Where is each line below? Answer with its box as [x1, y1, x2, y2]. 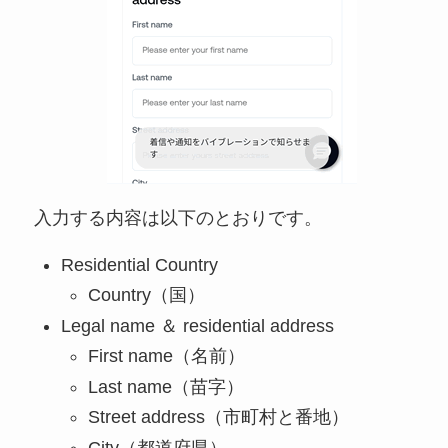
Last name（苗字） [87, 376, 244, 397]
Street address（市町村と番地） [87, 407, 349, 428]
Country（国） [87, 285, 205, 306]
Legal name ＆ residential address [60, 315, 334, 336]
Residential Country [60, 254, 218, 275]
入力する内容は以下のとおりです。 [33, 208, 322, 229]
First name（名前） [87, 346, 245, 367]
